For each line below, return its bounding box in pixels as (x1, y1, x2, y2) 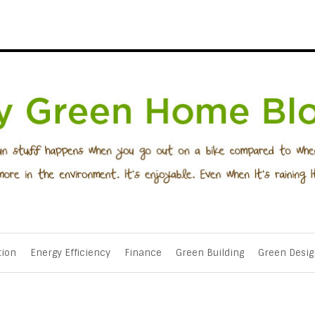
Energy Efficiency (30, 247, 110, 259)
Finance (124, 247, 162, 259)
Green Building (176, 247, 244, 259)
